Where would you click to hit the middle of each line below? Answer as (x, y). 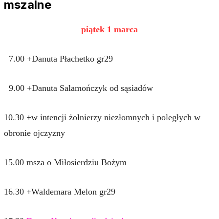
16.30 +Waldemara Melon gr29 (60, 191)
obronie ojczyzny (34, 133)
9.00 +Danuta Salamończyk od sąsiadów (78, 88)
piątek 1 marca (109, 29)
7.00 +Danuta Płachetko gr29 (58, 58)
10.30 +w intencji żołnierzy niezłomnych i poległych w (102, 117)
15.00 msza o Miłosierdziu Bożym (65, 162)
